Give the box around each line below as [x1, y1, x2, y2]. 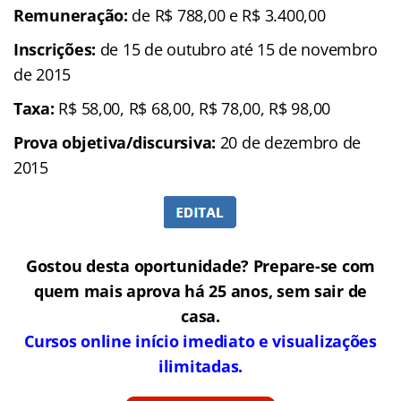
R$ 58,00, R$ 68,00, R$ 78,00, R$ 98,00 [54, 97, 331, 119]
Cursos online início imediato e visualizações [24, 329, 377, 352]
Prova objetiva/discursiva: [13, 131, 216, 153]
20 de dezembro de [215, 131, 362, 153]
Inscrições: [13, 38, 100, 60]
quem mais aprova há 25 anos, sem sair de [33, 279, 368, 302]
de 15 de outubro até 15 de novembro [99, 38, 378, 60]
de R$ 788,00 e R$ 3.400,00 [127, 4, 326, 26]
